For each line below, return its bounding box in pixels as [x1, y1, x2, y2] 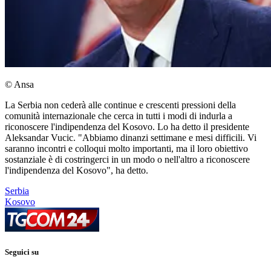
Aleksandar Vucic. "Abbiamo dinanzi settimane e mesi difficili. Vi [5, 132, 256, 143]
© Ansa [5, 79, 34, 90]
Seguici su [5, 247, 39, 257]
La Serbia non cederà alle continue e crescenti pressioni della [5, 100, 236, 111]
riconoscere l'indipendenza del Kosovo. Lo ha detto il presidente [5, 122, 249, 132]
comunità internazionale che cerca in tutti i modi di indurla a [5, 111, 232, 122]
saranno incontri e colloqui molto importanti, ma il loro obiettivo [5, 143, 248, 154]
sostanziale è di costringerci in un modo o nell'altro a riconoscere [5, 154, 250, 165]
